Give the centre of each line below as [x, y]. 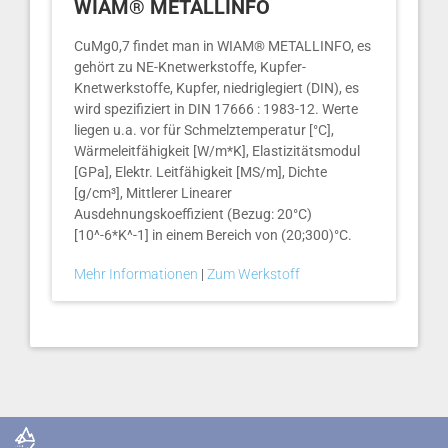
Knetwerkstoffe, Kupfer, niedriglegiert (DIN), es [216, 88]
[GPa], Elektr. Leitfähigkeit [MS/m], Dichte [200, 172]
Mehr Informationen [137, 274]
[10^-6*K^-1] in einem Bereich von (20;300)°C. [213, 235]
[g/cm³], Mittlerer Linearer [153, 193]
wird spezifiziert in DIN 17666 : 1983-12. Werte [216, 109]
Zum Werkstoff [253, 274]
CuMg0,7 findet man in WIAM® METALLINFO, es [222, 46]
